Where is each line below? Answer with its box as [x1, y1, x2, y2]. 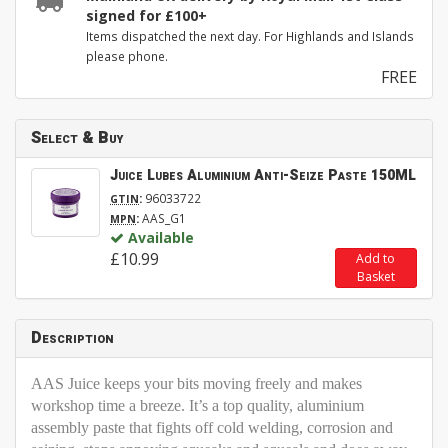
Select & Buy [31, 126, 123, 151]
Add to [356, 250, 396, 268]
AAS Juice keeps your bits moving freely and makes [31, 375, 362, 393]
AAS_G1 [139, 210, 186, 227]
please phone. [86, 48, 168, 65]
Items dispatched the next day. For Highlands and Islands [86, 28, 414, 45]
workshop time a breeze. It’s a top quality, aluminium [31, 397, 364, 415]
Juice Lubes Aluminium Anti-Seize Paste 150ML [110, 165, 416, 187]
